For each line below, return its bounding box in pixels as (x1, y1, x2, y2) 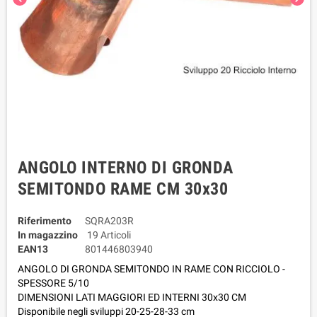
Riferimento (18, 214, 71, 226)
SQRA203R (84, 214, 134, 226)
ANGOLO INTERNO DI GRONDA (18, 157, 234, 178)
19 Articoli (87, 229, 131, 241)
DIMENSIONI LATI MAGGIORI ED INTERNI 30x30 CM (18, 291, 246, 303)
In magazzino (18, 229, 78, 241)
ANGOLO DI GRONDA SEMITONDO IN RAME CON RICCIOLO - (18, 263, 285, 275)
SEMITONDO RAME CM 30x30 (18, 178, 229, 199)
